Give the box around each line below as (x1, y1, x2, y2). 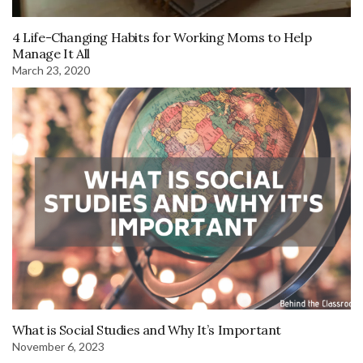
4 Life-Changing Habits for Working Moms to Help (12, 29, 312, 46)
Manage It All (12, 45, 90, 62)
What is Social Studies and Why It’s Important (12, 321, 281, 338)
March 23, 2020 (12, 63, 90, 78)
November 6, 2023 (12, 339, 105, 353)
